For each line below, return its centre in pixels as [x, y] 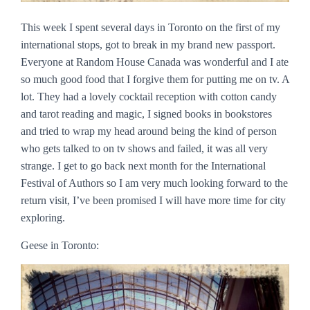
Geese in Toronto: [60, 245]
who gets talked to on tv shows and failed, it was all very [144, 148]
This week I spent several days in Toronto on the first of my [151, 27]
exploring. [43, 218]
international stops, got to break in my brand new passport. [148, 45]
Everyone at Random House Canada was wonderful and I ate [155, 62]
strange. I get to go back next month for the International [143, 166]
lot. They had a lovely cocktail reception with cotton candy [149, 97]
